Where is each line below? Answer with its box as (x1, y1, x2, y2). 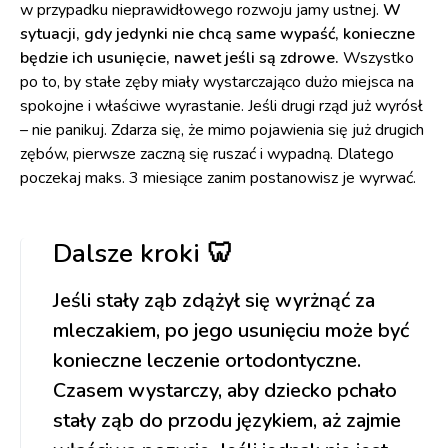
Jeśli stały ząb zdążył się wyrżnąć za (53, 287, 375, 315)
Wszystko (339, 47, 414, 70)
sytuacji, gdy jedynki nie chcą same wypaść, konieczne (20, 23, 415, 46)
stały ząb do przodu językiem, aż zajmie (53, 407, 401, 435)
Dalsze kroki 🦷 (53, 236, 233, 272)
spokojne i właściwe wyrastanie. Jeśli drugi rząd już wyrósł (20, 95, 423, 118)
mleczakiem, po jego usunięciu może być (53, 317, 409, 345)
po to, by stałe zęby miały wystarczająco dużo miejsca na (20, 71, 414, 94)
